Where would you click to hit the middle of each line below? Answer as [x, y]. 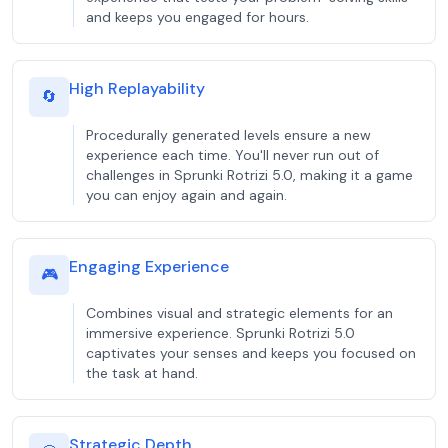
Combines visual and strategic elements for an [239, 313]
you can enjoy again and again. [186, 195]
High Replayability [137, 88]
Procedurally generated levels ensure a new [228, 135]
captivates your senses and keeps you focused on [251, 353]
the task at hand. [142, 373]
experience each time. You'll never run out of [232, 155]
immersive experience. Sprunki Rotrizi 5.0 [220, 333]
